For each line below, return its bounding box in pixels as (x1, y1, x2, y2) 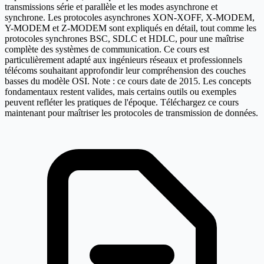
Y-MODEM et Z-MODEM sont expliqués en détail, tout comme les (5, 23, 256, 34)
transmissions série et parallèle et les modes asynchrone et (5, 2, 217, 12)
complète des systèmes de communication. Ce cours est (5, 44, 209, 55)
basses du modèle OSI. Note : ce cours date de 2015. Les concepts (5, 76, 251, 87)
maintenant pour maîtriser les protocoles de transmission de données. (5, 108, 258, 118)
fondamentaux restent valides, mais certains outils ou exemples (5, 87, 236, 97)
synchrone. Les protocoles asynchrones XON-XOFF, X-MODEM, (5, 12, 255, 23)
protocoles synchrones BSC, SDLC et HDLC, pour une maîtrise (5, 34, 244, 44)
